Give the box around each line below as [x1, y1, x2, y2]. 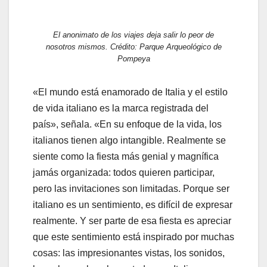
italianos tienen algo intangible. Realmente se [33, 135, 226, 145]
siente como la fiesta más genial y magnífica [33, 151, 219, 162]
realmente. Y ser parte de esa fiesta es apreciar [33, 215, 231, 226]
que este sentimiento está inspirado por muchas [33, 231, 234, 242]
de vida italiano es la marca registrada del [33, 103, 209, 113]
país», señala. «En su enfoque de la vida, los [33, 119, 222, 129]
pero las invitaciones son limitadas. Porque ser [33, 183, 229, 194]
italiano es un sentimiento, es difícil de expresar [33, 199, 232, 210]
